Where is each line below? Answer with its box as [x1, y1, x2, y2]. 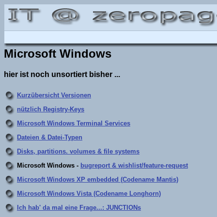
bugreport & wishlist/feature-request [80, 161, 188, 169]
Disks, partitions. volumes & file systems [17, 147, 139, 155]
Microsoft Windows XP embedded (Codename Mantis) [17, 175, 178, 183]
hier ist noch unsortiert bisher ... [4, 70, 120, 78]
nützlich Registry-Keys [17, 105, 84, 113]
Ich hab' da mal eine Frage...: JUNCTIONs [17, 203, 141, 211]
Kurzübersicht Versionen [17, 91, 91, 99]
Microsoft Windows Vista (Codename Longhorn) [17, 189, 161, 197]
